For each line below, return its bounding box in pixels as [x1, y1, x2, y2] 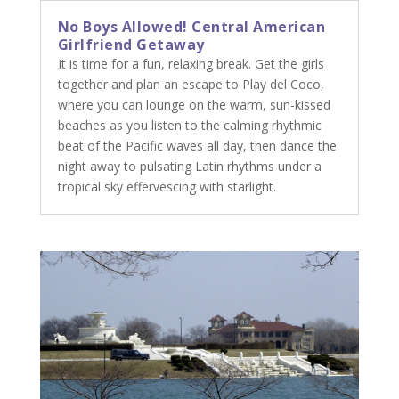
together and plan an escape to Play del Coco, [57, 76, 324, 94]
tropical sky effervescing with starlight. [57, 178, 276, 196]
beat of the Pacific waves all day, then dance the [57, 137, 337, 155]
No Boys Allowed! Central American [57, 17, 326, 37]
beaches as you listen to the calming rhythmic [57, 117, 322, 134]
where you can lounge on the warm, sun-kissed [57, 96, 330, 114]
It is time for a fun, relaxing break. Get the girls [57, 55, 324, 73]
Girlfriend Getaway [57, 35, 205, 55]
